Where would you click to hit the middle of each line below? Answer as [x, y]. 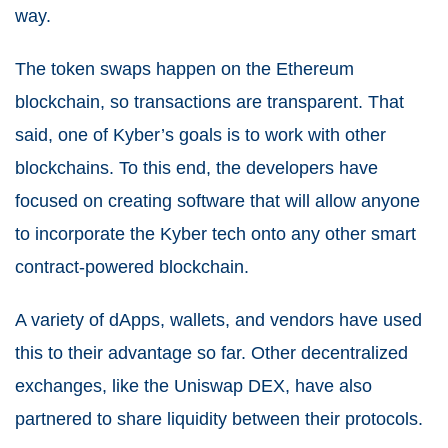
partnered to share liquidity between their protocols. [221, 419]
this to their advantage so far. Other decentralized [211, 353]
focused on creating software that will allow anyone [217, 201]
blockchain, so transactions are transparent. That [209, 102]
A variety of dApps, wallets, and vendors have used [218, 320]
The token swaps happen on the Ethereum [184, 69]
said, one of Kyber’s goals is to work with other [200, 135]
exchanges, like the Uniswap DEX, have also [193, 386]
